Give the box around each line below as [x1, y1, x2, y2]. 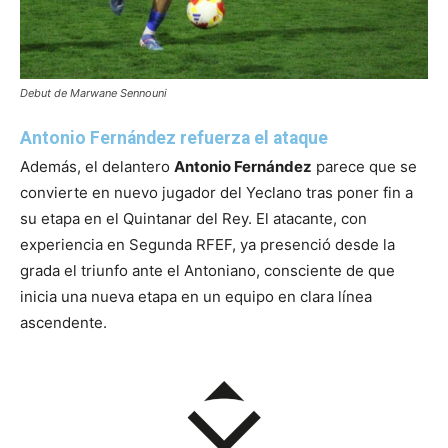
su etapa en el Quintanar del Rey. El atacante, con [20, 209, 367, 229]
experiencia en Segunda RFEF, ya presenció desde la [20, 235, 395, 255]
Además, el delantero [20, 157, 174, 177]
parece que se [312, 157, 417, 177]
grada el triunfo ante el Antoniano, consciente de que [20, 261, 395, 281]
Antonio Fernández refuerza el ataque [20, 128, 328, 149]
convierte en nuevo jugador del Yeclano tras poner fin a [20, 183, 413, 203]
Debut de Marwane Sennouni [20, 86, 167, 101]
